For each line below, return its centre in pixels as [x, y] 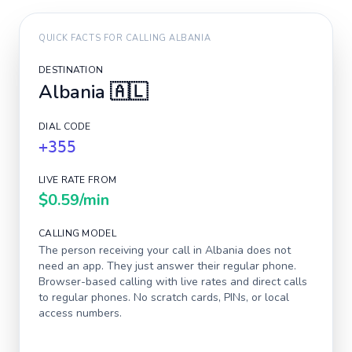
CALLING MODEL [77, 233]
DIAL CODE [65, 126]
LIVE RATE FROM [78, 180]
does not [267, 250]
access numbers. [80, 313]
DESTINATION [71, 70]
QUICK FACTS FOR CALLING [104, 38]
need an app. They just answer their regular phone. [167, 266]
